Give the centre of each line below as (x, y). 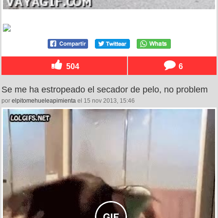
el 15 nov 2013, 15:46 (105, 100)
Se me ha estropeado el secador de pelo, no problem (105, 89)
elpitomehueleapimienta (44, 100)
